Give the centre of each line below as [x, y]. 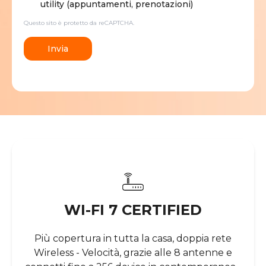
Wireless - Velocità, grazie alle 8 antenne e [133, 252]
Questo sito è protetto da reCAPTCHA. [79, 23]
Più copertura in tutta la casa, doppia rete [133, 238]
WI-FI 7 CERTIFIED [133, 210]
